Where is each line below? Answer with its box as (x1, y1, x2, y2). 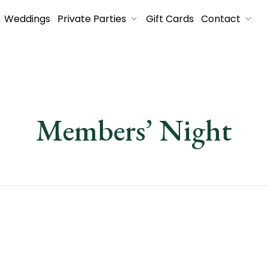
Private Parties (57, 12, 126, 26)
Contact (201, 12, 240, 26)
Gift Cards (146, 12, 194, 26)
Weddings (4, 12, 50, 26)
